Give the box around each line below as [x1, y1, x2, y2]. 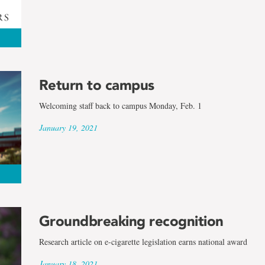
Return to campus [38, 76, 154, 93]
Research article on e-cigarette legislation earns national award [38, 236, 247, 248]
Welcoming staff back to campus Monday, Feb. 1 [38, 99, 202, 111]
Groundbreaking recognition [38, 212, 224, 230]
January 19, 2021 [38, 121, 98, 133]
